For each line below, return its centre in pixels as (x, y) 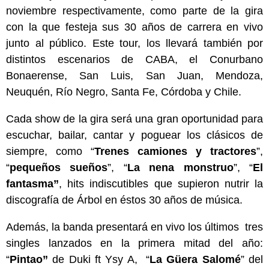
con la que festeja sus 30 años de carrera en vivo (134, 27)
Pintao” (29, 259)
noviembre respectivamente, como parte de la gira (134, 11)
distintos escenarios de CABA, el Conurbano (134, 59)
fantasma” (32, 184)
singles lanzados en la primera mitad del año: (134, 243)
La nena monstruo (180, 168)
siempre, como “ (50, 151)
